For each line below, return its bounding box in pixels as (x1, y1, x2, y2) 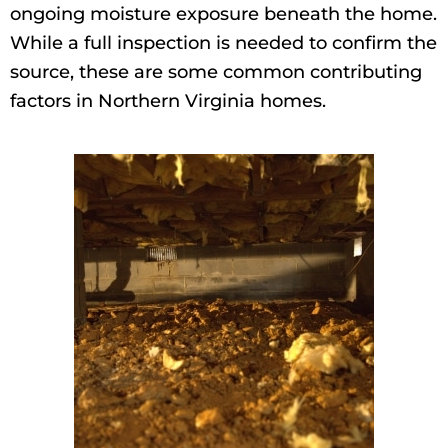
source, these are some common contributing (10, 61, 422, 84)
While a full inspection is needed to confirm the (10, 32, 437, 55)
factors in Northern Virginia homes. (10, 90, 326, 113)
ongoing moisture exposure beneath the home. (10, 3, 437, 26)
